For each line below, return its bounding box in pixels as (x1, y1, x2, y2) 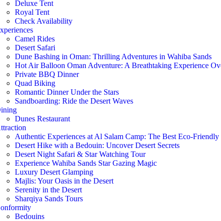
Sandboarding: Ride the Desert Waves (14, 97, 133, 105)
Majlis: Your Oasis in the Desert (14, 177, 113, 185)
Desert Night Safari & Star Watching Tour (14, 150, 146, 158)
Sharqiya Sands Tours (14, 194, 83, 203)
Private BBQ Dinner (14, 70, 79, 78)
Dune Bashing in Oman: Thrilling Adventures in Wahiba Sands (14, 52, 212, 61)
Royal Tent (14, 8, 49, 16)
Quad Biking (14, 79, 55, 87)
